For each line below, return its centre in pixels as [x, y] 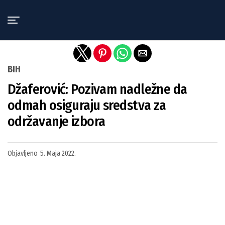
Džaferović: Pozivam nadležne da [97, 89]
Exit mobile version [113, 12]
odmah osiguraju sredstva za [87, 105]
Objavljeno [23, 153]
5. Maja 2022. [58, 153]
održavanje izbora [57, 121]
